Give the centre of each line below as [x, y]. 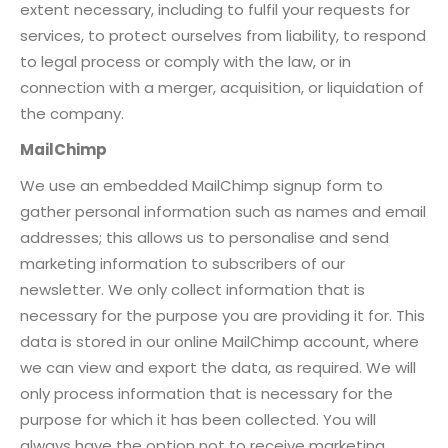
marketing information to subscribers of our [182, 263]
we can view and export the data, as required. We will [218, 367]
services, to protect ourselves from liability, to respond [223, 35]
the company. [72, 113]
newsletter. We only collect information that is [192, 289]
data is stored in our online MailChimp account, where [219, 341]
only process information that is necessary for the [206, 393]
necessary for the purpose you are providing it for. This [222, 315]
